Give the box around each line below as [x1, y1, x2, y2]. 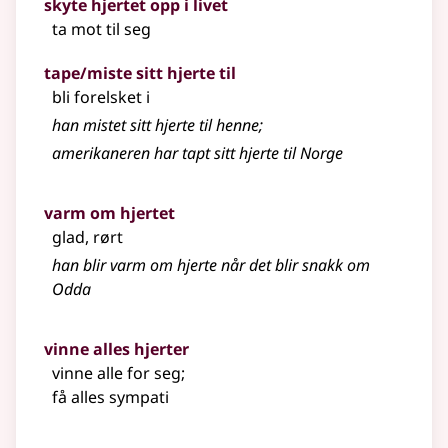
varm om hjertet [44, 202, 175, 225]
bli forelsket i [52, 86, 150, 109]
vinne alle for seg [52, 362, 181, 385]
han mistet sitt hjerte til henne [52, 114, 259, 137]
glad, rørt [52, 226, 123, 249]
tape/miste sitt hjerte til [44, 62, 236, 85]
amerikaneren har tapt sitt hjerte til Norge [52, 142, 343, 165]
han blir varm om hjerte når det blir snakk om [52, 254, 370, 277]
